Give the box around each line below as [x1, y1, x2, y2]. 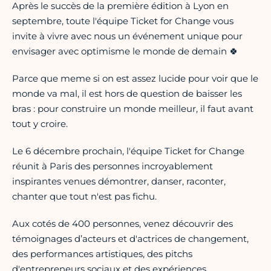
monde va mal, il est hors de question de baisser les [12, 88, 242, 100]
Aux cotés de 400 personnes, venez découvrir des [12, 218, 233, 230]
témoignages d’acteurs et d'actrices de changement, [12, 233, 249, 245]
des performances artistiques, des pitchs [12, 248, 192, 260]
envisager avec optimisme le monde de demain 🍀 [12, 45, 238, 57]
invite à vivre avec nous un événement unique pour [12, 30, 243, 42]
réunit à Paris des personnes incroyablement [12, 160, 213, 172]
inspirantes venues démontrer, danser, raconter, [12, 175, 226, 188]
